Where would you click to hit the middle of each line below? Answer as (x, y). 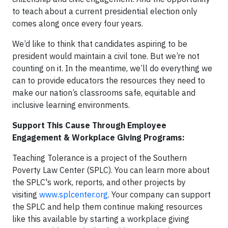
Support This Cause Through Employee (89, 125)
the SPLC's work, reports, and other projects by (99, 182)
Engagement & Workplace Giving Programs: (98, 137)
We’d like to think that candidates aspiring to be (100, 44)
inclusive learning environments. (71, 105)
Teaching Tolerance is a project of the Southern (99, 158)
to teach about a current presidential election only (105, 11)
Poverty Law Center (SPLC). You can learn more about (111, 170)
